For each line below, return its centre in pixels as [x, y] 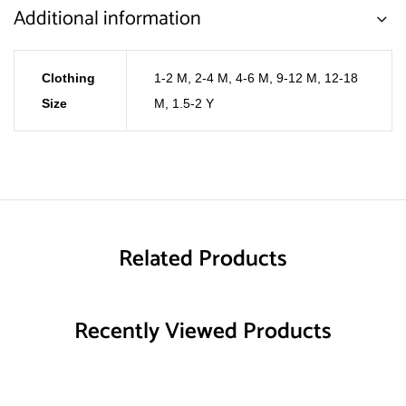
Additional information [107, 19]
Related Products [203, 259]
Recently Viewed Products [203, 332]
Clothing [68, 78]
